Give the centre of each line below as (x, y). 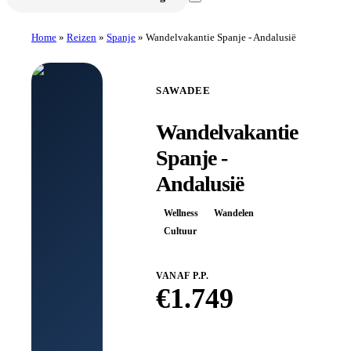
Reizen (81, 37)
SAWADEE (183, 90)
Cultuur (180, 231)
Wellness (181, 213)
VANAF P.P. (182, 275)
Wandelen (234, 213)
